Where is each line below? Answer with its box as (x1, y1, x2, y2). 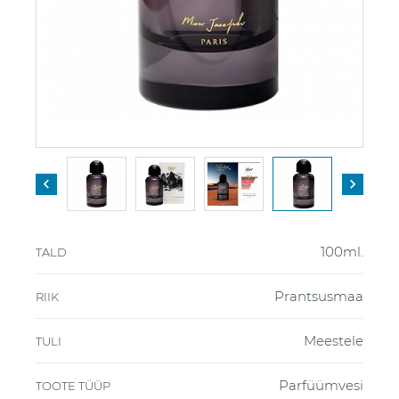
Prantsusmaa (274, 288, 363, 305)
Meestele (304, 332, 363, 350)
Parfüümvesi (279, 377, 363, 395)
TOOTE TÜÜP (36, 379, 110, 394)
